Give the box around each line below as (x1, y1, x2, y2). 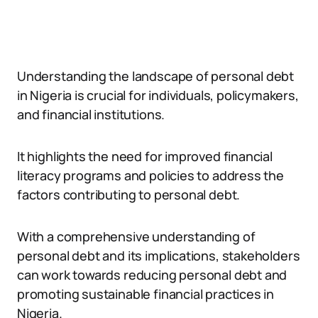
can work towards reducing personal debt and (17, 266, 287, 283)
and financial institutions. (17, 106, 165, 123)
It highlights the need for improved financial (17, 148, 273, 165)
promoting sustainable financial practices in (17, 285, 275, 302)
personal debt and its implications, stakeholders (17, 247, 300, 264)
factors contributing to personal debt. (17, 186, 241, 203)
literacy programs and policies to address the (17, 167, 284, 184)
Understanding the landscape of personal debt (17, 67, 295, 84)
